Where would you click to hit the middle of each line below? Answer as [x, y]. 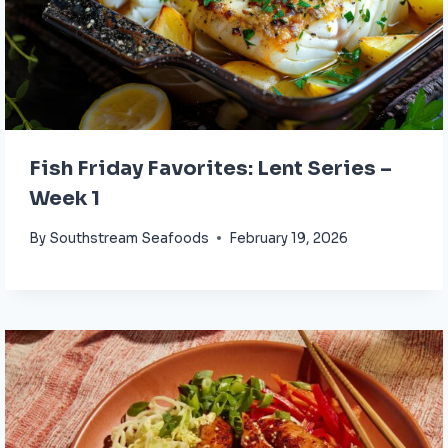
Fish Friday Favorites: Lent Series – [210, 169]
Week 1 [64, 199]
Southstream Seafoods [129, 238]
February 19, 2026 [289, 238]
